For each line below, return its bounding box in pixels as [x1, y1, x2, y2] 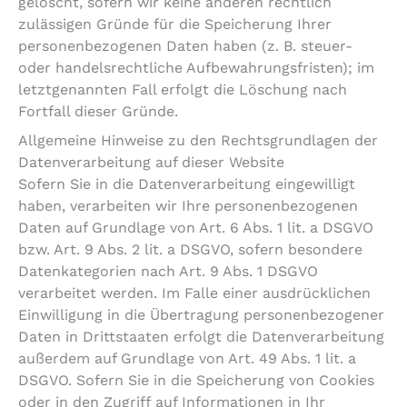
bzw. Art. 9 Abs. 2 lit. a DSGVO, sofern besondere [18, 241, 362, 259]
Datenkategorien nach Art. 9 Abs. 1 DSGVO [18, 263, 318, 281]
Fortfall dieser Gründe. [18, 103, 178, 121]
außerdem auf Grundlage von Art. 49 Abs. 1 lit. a [18, 350, 356, 368]
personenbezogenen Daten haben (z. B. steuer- [18, 37, 352, 55]
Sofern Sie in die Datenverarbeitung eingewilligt [18, 175, 355, 194]
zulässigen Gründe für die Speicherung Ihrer [18, 15, 332, 34]
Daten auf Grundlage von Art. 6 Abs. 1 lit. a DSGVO [18, 219, 373, 237]
